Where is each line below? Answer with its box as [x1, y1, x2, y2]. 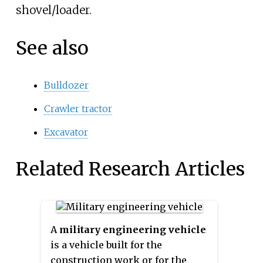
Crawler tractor [43, 102, 112, 114]
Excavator [43, 126, 88, 138]
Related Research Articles [15, 157, 245, 181]
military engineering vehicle [59, 224, 206, 236]
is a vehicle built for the [50, 239, 162, 251]
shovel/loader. [15, 2, 92, 17]
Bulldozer [43, 79, 89, 91]
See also [15, 36, 89, 60]
